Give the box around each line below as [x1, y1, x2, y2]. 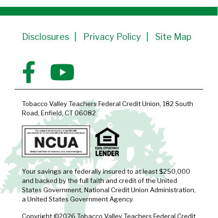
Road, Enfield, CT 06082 [22, 109, 96, 117]
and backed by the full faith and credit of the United [22, 177, 177, 184]
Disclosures [22, 32, 69, 42]
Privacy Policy [83, 32, 141, 42]
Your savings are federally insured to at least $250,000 [22, 167, 190, 175]
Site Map [155, 32, 191, 42]
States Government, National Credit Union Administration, [22, 186, 196, 194]
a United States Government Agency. [22, 195, 134, 203]
